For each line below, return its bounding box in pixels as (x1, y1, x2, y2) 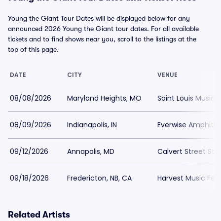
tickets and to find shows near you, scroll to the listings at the (8, 35, 196, 43)
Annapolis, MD (67, 147, 114, 156)
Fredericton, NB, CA (67, 173, 132, 183)
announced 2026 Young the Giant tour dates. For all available (8, 25, 199, 33)
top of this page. (8, 45, 59, 53)
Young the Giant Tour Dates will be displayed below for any (8, 14, 190, 22)
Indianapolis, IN (67, 120, 117, 130)
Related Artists (8, 210, 70, 220)
